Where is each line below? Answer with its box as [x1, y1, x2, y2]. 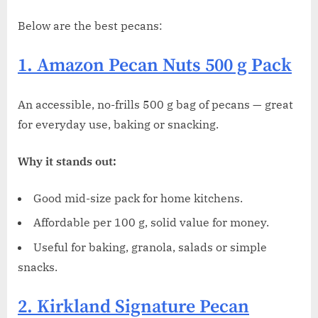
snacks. [18, 259, 57, 274]
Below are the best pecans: [18, 18, 163, 33]
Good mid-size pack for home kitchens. [33, 190, 243, 205]
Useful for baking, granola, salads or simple [33, 239, 267, 254]
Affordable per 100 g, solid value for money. [33, 215, 269, 230]
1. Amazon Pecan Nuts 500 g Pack [18, 54, 292, 78]
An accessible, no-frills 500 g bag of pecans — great [18, 97, 293, 111]
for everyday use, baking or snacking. [18, 116, 219, 131]
